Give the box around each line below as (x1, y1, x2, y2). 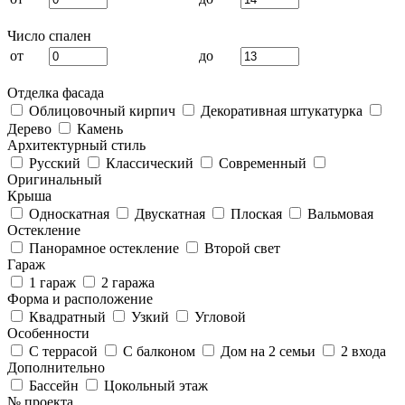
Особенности (7, 325, 89, 341)
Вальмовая (304, 206, 373, 221)
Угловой (191, 309, 246, 325)
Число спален (7, 28, 91, 43)
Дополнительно (7, 360, 105, 375)
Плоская (227, 206, 282, 221)
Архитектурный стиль (7, 137, 146, 153)
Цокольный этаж (100, 378, 208, 393)
